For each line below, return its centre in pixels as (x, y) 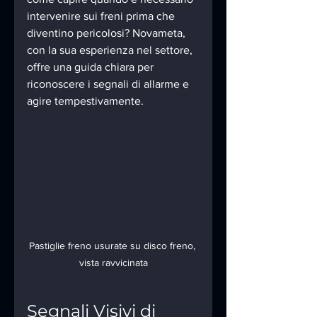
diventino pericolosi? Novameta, (108, 33)
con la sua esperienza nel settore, (111, 50)
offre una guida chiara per (92, 67)
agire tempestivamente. (85, 101)
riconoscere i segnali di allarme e (109, 84)
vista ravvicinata (113, 262)
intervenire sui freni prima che (102, 16)
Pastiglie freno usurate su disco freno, (113, 245)
